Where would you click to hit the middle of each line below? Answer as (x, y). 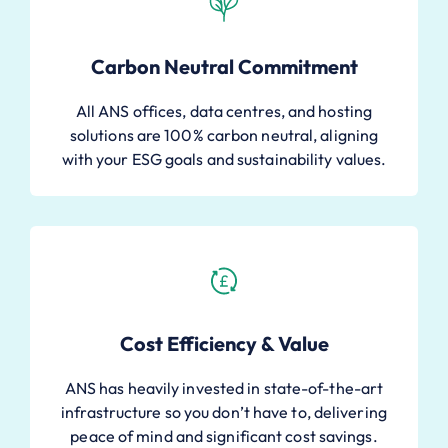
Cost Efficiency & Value (224, 343)
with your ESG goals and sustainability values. (224, 158)
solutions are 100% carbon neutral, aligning (224, 134)
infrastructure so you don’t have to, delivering (224, 411)
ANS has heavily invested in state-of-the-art (224, 387)
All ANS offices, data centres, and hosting (224, 110)
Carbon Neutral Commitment (224, 66)
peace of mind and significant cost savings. (224, 435)
